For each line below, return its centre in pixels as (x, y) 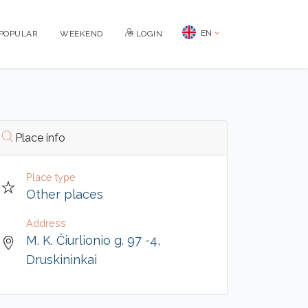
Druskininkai (62, 260)
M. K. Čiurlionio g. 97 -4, (93, 240)
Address (46, 223)
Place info (40, 138)
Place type (51, 177)
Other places (65, 194)
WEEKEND (81, 34)
